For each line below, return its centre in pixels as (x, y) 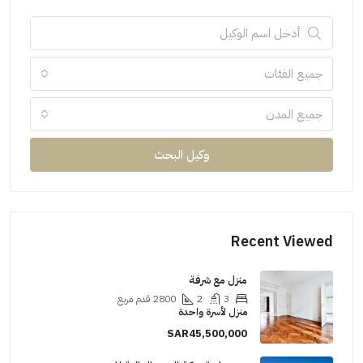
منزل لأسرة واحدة (218, 312)
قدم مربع (139, 299)
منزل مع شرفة (224, 280)
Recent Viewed (288, 241)
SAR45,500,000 (213, 334)
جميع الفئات (299, 74)
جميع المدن (300, 115)
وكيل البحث (187, 155)
